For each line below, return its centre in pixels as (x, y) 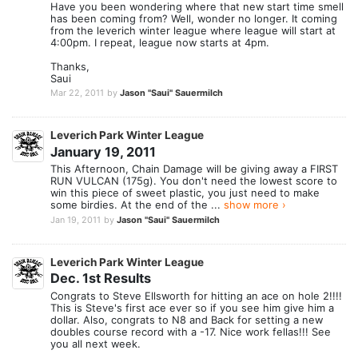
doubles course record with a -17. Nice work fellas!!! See (191, 331)
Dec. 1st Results (101, 278)
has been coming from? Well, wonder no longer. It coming (194, 18)
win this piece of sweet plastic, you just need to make (185, 193)
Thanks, (70, 66)
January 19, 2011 (103, 151)
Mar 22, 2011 (77, 93)
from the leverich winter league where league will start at (193, 30)
